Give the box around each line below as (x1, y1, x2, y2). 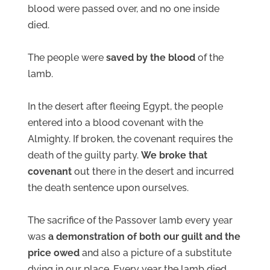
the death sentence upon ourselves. (28, 181, 189, 193)
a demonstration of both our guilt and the (48, 230, 240, 242)
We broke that (141, 149, 207, 161)
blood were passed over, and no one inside (28, 2, 219, 14)
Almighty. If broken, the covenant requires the (28, 133, 233, 145)
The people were (28, 51, 106, 63)
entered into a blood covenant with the (28, 116, 203, 128)
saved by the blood (106, 51, 195, 63)
